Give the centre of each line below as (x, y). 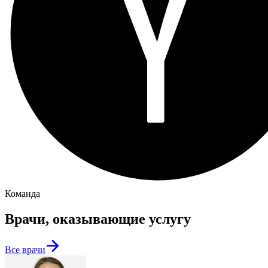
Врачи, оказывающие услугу (98, 219)
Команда (22, 193)
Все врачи (25, 250)
